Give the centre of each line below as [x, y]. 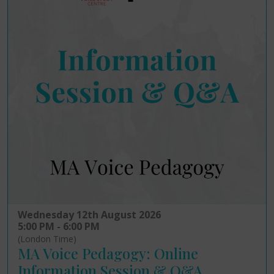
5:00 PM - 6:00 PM [59, 227]
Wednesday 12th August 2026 [89, 215]
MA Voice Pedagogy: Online [108, 254]
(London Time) [47, 239]
